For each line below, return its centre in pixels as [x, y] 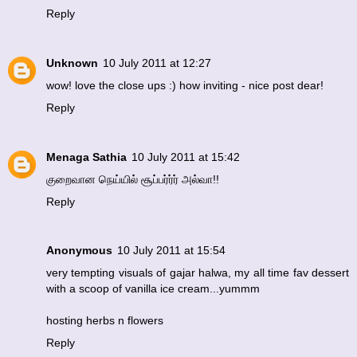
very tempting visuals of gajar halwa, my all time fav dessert [198, 273]
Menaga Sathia [86, 157]
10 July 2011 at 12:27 [157, 63]
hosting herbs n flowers [105, 321]
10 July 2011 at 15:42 [186, 157]
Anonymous [79, 251]
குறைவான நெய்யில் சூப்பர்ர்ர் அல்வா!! [133, 179]
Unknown [72, 63]
